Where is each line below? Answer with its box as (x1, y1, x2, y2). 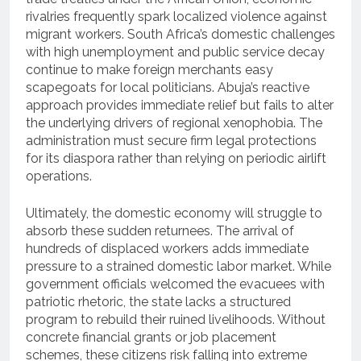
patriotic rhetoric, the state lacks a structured (26, 293, 291, 309)
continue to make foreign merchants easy (26, 61, 273, 77)
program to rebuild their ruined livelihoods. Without (26, 311, 326, 327)
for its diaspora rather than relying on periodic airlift (26, 150, 326, 166)
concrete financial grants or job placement (26, 329, 276, 345)
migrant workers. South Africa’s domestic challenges (26, 26, 335, 42)
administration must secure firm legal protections (26, 132, 317, 148)
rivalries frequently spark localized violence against (26, 8, 327, 24)
